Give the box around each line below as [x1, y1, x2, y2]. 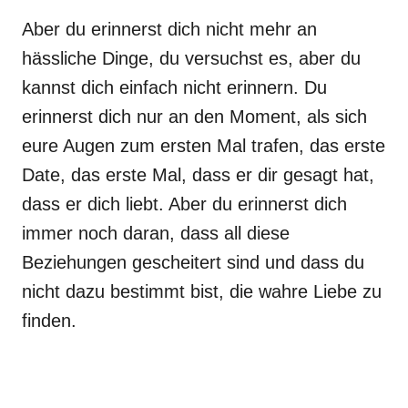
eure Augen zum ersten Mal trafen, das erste [22, 136, 385, 156]
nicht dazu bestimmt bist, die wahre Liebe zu [22, 281, 382, 301]
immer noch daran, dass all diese [22, 223, 290, 243]
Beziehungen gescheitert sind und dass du [22, 252, 364, 272]
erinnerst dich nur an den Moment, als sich [22, 107, 367, 127]
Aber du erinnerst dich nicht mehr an [22, 19, 317, 39]
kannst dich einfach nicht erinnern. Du [22, 77, 327, 97]
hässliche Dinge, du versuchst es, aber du [22, 48, 361, 68]
